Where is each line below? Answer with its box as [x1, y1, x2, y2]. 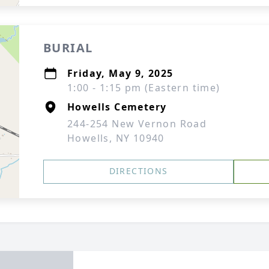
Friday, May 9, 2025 [67, 67, 174, 80]
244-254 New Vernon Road [67, 117, 207, 130]
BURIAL [43, 40, 93, 56]
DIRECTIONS [109, 165, 168, 177]
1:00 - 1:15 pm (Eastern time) [67, 81, 220, 94]
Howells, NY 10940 [67, 131, 165, 145]
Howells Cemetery [67, 100, 167, 113]
